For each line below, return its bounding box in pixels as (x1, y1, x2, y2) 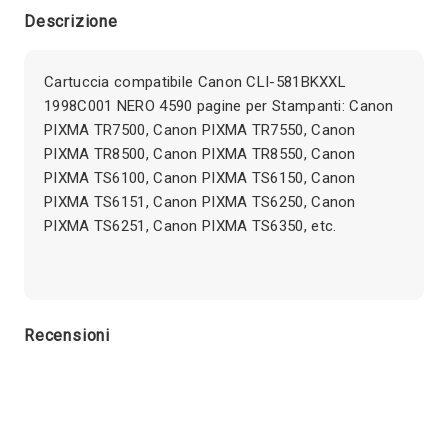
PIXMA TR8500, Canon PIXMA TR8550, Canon (44, 145, 356, 164)
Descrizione (24, 12, 118, 32)
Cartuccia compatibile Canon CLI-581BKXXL (44, 73, 346, 92)
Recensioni (24, 326, 110, 346)
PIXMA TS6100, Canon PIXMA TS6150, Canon (44, 169, 356, 188)
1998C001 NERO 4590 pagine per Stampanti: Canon (44, 97, 394, 116)
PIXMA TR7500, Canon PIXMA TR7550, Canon (44, 121, 356, 140)
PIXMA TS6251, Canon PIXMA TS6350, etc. (44, 217, 337, 236)
